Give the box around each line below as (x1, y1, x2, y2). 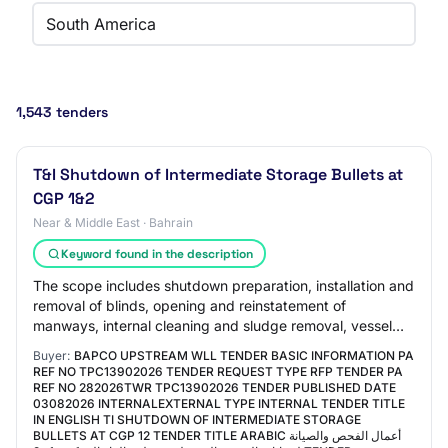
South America (46, 14, 156, 34)
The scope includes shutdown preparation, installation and (33, 277, 414, 294)
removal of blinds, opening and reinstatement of (33, 297, 346, 314)
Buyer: (33, 348, 70, 363)
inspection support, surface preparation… (33, 337, 304, 354)
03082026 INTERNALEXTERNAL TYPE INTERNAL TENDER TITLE (33, 396, 405, 411)
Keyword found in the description (60, 245, 253, 262)
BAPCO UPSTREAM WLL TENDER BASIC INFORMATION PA (74, 348, 414, 363)
